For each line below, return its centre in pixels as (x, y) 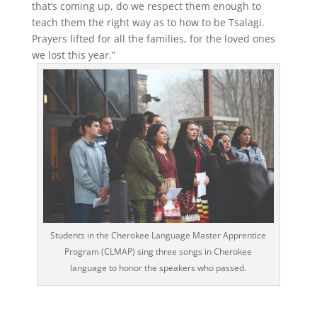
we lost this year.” (73, 55)
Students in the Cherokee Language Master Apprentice (158, 236)
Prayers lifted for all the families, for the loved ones (153, 39)
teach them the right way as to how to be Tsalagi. (148, 23)
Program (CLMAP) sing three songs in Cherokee (158, 252)
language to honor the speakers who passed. (158, 268)
